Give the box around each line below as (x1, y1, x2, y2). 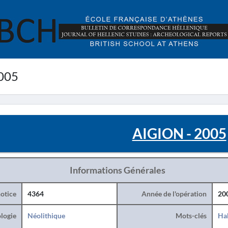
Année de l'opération (141, 189, 207, 198)
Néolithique (27, 211, 65, 220)
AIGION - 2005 (132, 125, 226, 142)
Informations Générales (69, 164, 165, 176)
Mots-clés (175, 211, 207, 220)
